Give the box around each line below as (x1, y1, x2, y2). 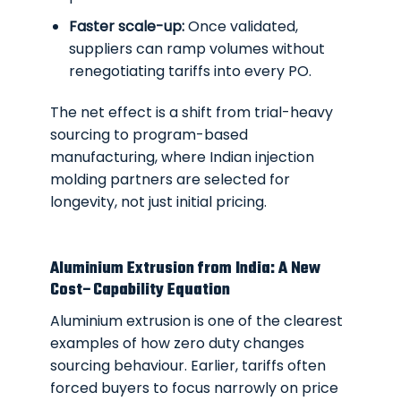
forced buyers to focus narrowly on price (50, 378, 339, 399)
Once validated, (184, 15, 298, 37)
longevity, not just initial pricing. (50, 191, 268, 212)
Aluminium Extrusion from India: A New (50, 256, 321, 281)
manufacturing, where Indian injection (50, 146, 315, 167)
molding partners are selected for (50, 168, 291, 190)
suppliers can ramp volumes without (69, 38, 325, 59)
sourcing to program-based (50, 124, 249, 145)
